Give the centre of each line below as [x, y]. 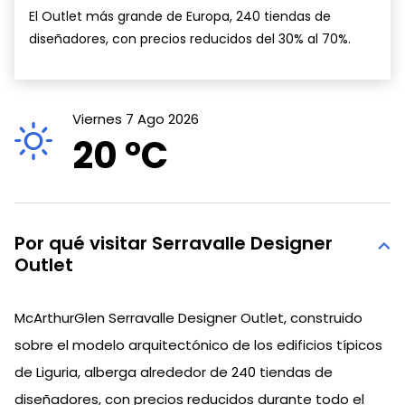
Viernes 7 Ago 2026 [136, 118]
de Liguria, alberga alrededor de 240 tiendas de [174, 372]
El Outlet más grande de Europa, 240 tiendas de [180, 16]
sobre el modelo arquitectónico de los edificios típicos [198, 344]
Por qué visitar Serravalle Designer [174, 243]
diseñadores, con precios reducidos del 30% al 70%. [190, 38]
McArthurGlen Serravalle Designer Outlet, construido [188, 317]
